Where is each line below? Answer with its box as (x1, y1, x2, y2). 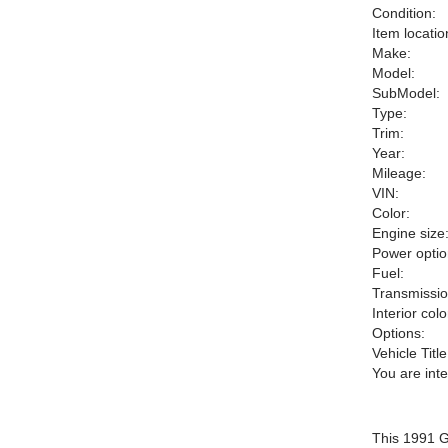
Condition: (372, 5, 436, 21)
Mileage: (372, 165, 426, 181)
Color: (372, 205, 410, 221)
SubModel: (372, 85, 440, 101)
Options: (372, 325, 425, 341)
